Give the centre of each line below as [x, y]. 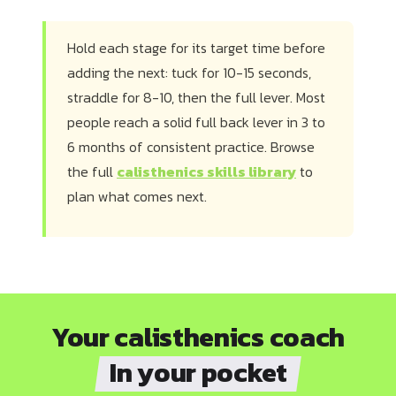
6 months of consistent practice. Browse [191, 147]
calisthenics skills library [206, 172]
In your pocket [198, 372]
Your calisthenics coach [198, 338]
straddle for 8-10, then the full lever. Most [196, 98]
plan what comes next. [137, 197]
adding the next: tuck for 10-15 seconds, [189, 73]
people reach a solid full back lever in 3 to [196, 122]
